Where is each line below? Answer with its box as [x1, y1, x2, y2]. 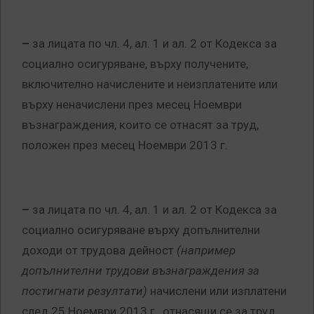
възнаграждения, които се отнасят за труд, [22, 118, 259, 132]
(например [177, 243, 235, 258]
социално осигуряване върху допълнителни [22, 223, 260, 238]
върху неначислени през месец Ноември [22, 97, 242, 112]
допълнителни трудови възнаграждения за [22, 264, 259, 278]
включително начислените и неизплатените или [22, 77, 278, 92]
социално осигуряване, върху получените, [22, 57, 248, 71]
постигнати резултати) [22, 284, 147, 299]
